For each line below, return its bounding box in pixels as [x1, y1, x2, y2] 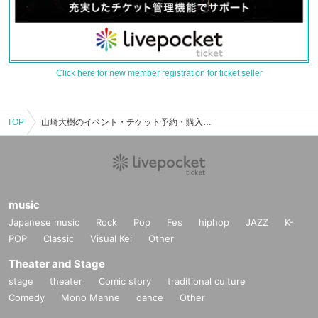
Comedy [9, 292, 45, 304]
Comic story [99, 275, 151, 287]
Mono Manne [61, 292, 120, 304]
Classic [43, 233, 74, 245]
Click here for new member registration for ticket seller [55, 68, 263, 79]
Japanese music [9, 216, 79, 229]
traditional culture [168, 275, 246, 287]
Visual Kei [90, 233, 132, 245]
